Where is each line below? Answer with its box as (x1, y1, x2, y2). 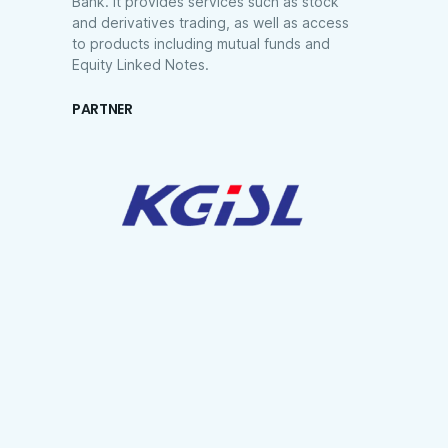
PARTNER (72, 99, 133, 119)
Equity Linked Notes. (72, 56, 209, 73)
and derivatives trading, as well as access (72, 14, 349, 31)
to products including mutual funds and (72, 35, 330, 52)
